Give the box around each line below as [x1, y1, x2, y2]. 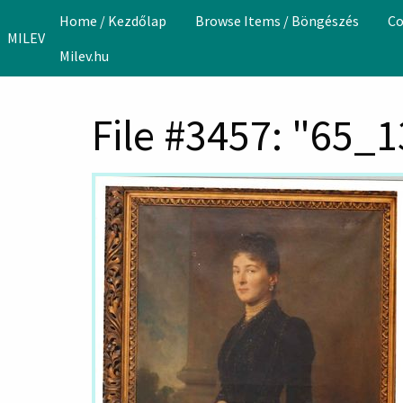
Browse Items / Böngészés [195, 12, 359, 31]
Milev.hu [59, 46, 109, 65]
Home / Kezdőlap [59, 12, 166, 31]
